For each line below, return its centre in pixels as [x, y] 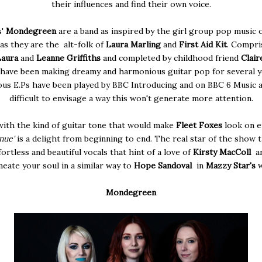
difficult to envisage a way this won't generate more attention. [131, 98]
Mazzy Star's [232, 165]
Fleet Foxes [200, 125]
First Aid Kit [203, 44]
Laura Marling [134, 44]
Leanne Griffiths [69, 58]
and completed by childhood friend [172, 58]
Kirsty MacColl [223, 152]
